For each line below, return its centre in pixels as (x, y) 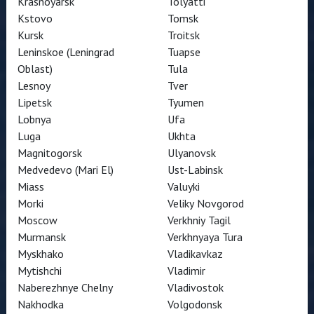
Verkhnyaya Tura (205, 237)
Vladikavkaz (195, 254)
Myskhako (41, 254)
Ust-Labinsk (195, 170)
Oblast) (35, 69)
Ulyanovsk (192, 153)
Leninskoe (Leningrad (66, 52)
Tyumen (186, 102)
